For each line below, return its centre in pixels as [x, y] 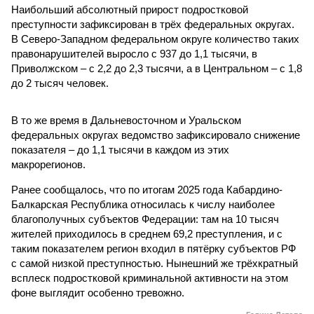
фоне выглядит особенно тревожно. [98, 293]
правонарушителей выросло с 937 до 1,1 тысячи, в [134, 54]
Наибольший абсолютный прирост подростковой [130, 9]
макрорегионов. [48, 164]
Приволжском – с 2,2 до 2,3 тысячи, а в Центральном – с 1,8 [157, 68]
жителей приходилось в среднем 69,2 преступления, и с [147, 234]
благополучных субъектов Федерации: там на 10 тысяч [145, 219]
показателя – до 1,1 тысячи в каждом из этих [120, 150]
